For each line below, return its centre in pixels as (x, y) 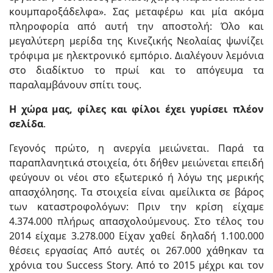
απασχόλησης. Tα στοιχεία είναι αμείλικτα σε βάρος (136, 192)
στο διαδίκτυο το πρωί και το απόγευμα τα (136, 70)
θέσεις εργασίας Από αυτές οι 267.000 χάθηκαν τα (136, 250)
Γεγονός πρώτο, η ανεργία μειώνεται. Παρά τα (136, 148)
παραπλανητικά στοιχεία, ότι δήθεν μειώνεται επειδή (136, 163)
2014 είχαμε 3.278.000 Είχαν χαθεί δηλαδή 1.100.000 (136, 236)
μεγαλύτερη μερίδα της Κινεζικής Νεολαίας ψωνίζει (136, 41)
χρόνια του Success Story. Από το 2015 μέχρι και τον (136, 265)
